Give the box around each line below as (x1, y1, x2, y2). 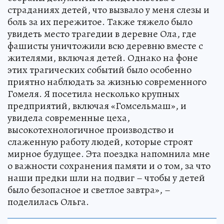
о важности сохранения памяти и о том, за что (7, 158, 210, 172)
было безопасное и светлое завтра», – (7, 182, 170, 196)
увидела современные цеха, (7, 110, 130, 124)
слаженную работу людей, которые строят (7, 134, 192, 148)
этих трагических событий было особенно (7, 62, 191, 76)
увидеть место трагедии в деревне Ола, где (7, 26, 196, 40)
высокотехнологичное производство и (7, 122, 174, 136)
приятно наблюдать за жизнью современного (7, 74, 206, 88)
